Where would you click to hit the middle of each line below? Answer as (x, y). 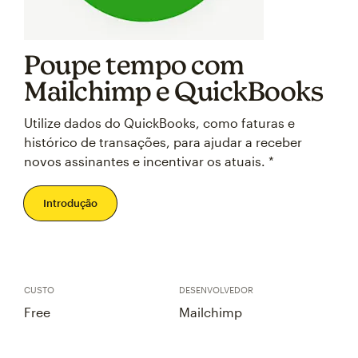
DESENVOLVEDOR (216, 290)
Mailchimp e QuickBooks (173, 91)
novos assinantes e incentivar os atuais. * (149, 161)
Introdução (70, 203)
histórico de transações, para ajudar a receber (163, 142)
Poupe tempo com (134, 64)
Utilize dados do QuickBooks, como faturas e (159, 123)
